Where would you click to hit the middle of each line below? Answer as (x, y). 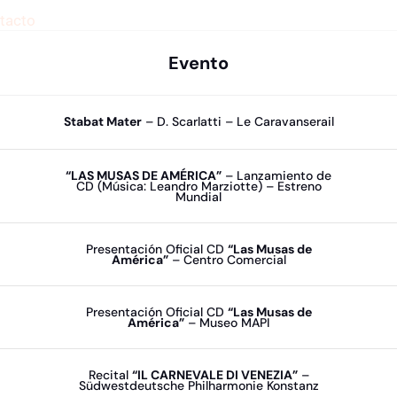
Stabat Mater (102, 121)
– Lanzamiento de (276, 175)
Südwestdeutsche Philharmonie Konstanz (198, 385)
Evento (198, 63)
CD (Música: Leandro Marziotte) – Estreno (198, 186)
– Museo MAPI (227, 323)
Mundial (198, 197)
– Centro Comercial (227, 260)
